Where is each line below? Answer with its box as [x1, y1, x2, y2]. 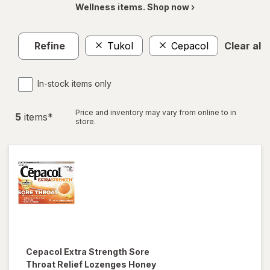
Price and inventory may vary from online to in [75, 107, 236, 117]
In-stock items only [37, 78, 111, 89]
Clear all [224, 40, 263, 52]
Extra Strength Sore [64, 246, 149, 257]
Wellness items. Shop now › [75, 1, 195, 12]
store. [75, 116, 96, 126]
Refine [34, 40, 65, 52]
